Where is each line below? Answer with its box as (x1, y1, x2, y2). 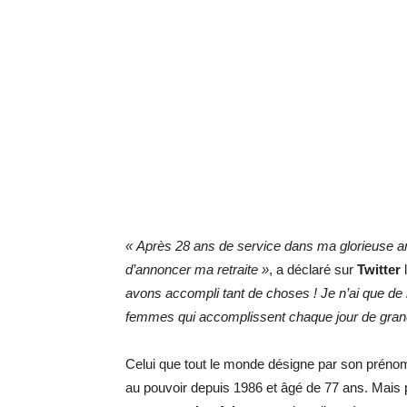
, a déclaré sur (269, 262, 357, 277)
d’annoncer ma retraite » (125, 262, 269, 277)
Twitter (357, 262, 401, 277)
